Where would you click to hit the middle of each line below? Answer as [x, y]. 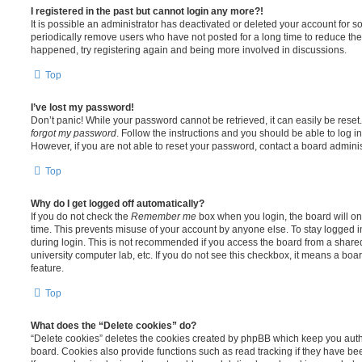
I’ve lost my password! [82, 107]
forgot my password [74, 133]
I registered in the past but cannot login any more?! [147, 11]
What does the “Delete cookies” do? [114, 326]
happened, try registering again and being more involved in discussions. [189, 50]
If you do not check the [81, 217]
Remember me [164, 217]
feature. [47, 268]
